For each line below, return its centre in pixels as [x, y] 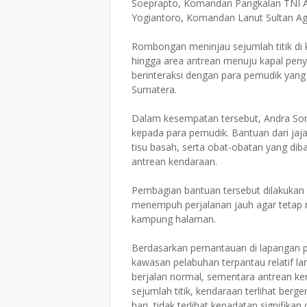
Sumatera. [154, 89]
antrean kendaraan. [174, 161]
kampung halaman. [174, 219]
